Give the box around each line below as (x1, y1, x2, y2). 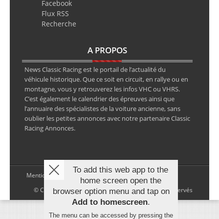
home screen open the (80, 176, 161, 186)
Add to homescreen (72, 197, 148, 207)
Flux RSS (41, 8, 69, 18)
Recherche (41, 19, 76, 28)
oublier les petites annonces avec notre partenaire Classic (24, 113, 190, 123)
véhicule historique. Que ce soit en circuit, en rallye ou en (24, 74, 188, 84)
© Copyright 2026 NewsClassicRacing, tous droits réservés (34, 185, 193, 194)
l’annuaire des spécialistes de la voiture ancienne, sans (24, 104, 180, 113)
